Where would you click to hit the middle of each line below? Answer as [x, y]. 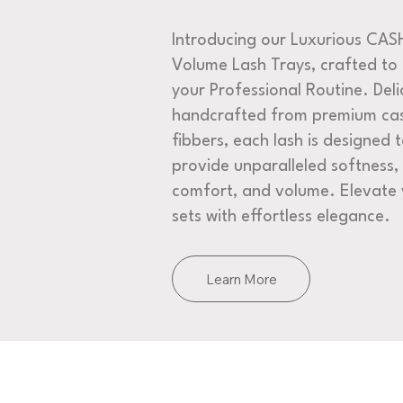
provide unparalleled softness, [286, 166]
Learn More [241, 279]
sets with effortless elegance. [282, 216]
